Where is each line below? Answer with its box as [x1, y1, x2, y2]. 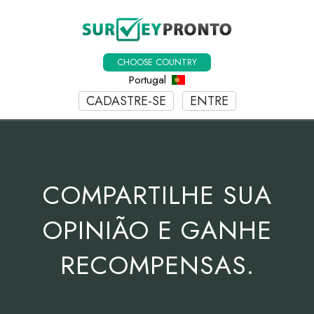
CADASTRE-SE [86, 92, 166, 111]
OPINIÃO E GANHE [42, 211, 272, 249]
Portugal [129, 72, 170, 88]
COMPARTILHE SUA [42, 176, 272, 214]
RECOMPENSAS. [60, 246, 254, 284]
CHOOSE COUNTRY [117, 56, 197, 69]
